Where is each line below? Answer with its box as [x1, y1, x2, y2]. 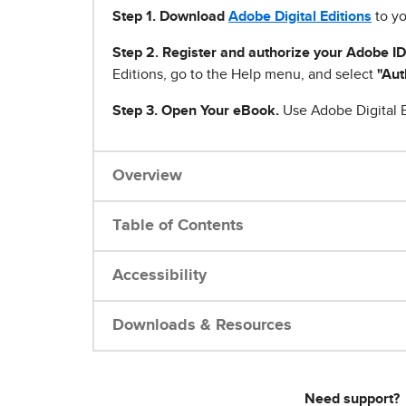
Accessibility [112, 267, 207, 285]
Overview [112, 168, 182, 185]
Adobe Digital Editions [228, 9, 372, 24]
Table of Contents [112, 217, 244, 235]
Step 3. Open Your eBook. [112, 103, 279, 119]
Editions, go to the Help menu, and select [112, 67, 377, 82]
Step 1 [112, 9, 152, 24]
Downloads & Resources [112, 317, 292, 334]
